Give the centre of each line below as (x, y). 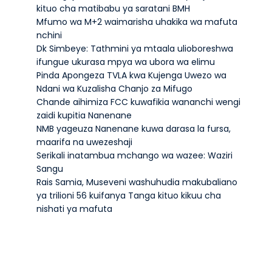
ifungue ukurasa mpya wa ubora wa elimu (125, 62)
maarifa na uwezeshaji (84, 142)
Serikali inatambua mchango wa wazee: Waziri (134, 155)
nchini (49, 35)
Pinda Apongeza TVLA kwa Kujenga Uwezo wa (131, 75)
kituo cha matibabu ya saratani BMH (113, 8)
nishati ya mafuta (74, 209)
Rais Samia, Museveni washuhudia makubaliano (137, 182)
